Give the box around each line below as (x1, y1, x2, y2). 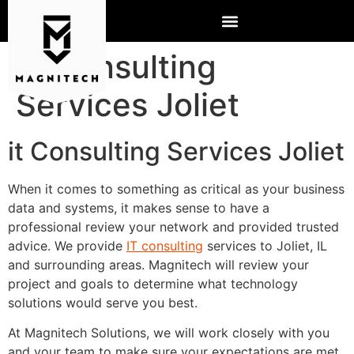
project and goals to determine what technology (8, 276, 298, 292)
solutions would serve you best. (8, 295, 198, 311)
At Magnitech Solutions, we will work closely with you (8, 325, 330, 341)
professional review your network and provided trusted (8, 219, 339, 235)
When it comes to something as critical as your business (8, 181, 345, 197)
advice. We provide (8, 238, 126, 254)
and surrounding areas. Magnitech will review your (8, 257, 309, 273)
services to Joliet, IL (203, 238, 327, 254)
